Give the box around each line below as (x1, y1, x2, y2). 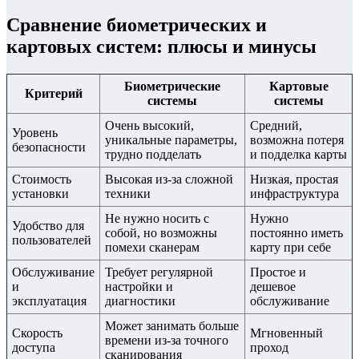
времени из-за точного (105, 333, 228, 347)
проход (250, 340, 288, 354)
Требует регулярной (105, 264, 213, 279)
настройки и (105, 279, 173, 293)
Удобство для (12, 218, 84, 232)
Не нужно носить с (105, 211, 209, 225)
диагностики (105, 293, 175, 308)
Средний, (250, 118, 302, 132)
